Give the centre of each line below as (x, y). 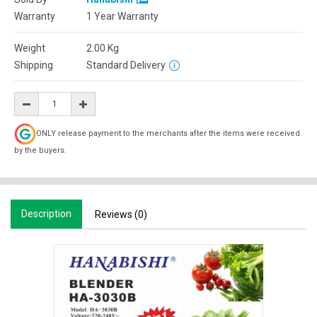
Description (46, 214)
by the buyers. (40, 150)
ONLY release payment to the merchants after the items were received (168, 134)
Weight (30, 48)
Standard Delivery (126, 65)
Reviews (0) (121, 214)
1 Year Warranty (122, 16)
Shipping (34, 65)
